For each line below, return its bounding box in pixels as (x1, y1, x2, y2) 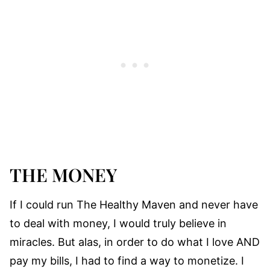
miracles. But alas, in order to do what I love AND (10, 236, 260, 249)
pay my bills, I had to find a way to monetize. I (10, 254, 244, 268)
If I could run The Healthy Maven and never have (10, 198, 258, 212)
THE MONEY (10, 163, 117, 187)
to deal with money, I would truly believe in (10, 217, 227, 230)
